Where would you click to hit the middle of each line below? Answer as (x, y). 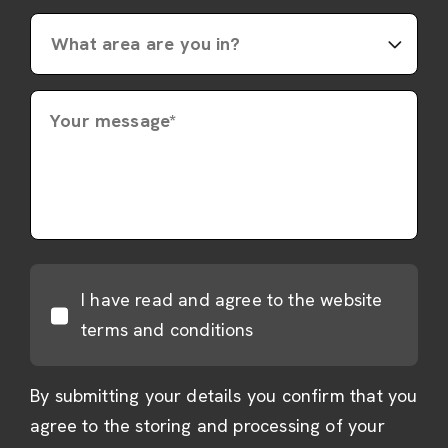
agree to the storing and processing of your (207, 426)
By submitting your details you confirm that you (224, 396)
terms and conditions (167, 330)
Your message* (113, 121)
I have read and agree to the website (232, 300)
